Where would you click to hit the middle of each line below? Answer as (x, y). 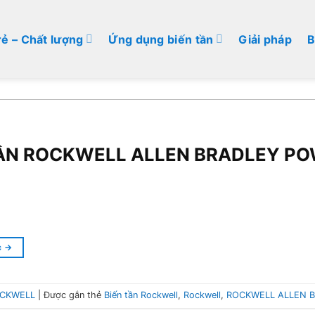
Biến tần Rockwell (141, 295)
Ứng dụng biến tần (161, 39)
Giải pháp (265, 39)
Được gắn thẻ (74, 295)
